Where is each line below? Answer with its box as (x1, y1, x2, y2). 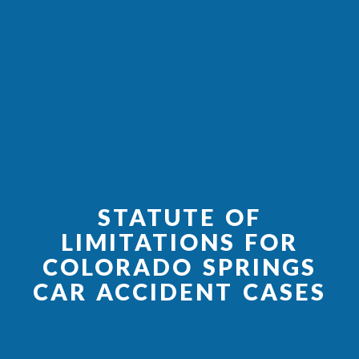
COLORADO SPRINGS (42, 252, 317, 280)
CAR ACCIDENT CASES (32, 277, 327, 305)
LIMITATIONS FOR (60, 228, 299, 256)
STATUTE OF (97, 203, 262, 231)
